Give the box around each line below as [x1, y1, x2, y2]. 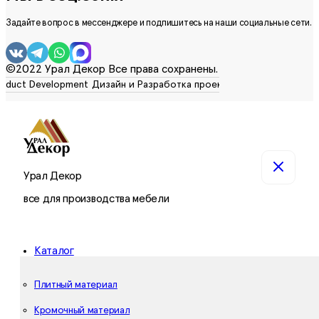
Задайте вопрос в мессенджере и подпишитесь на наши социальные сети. [6, 18, 312, 28]
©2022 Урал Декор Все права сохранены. [6, 63, 218, 75]
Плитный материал [34, 280, 117, 291]
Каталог [34, 245, 74, 257]
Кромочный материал [34, 305, 130, 316]
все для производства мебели [23, 193, 169, 205]
